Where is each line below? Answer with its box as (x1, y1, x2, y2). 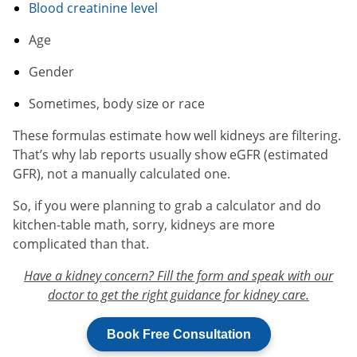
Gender (29, 62, 74, 80)
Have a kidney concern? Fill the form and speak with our (24, 266, 333, 284)
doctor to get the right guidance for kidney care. (48, 285, 309, 304)
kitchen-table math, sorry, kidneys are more (13, 215, 275, 233)
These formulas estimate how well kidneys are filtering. (13, 126, 341, 144)
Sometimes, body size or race (29, 94, 205, 112)
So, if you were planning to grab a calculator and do (13, 196, 321, 214)
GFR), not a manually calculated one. (13, 164, 230, 182)
